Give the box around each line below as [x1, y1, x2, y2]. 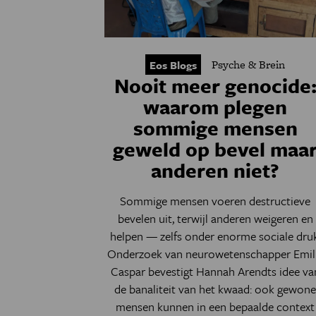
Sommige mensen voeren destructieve [120, 192, 311, 209]
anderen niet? [151, 156, 280, 184]
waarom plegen [143, 92, 288, 121]
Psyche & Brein [212, 56, 286, 73]
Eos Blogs [150, 57, 197, 73]
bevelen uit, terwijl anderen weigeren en [117, 209, 313, 227]
